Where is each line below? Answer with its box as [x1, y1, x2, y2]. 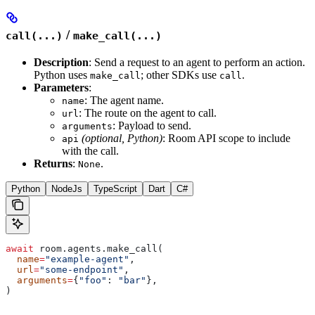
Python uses [34, 69, 90, 81]
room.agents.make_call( [34, 243, 163, 254]
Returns [34, 157, 72, 169]
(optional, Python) [82, 132, 162, 144]
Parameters [34, 82, 89, 94]
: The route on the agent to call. [79, 107, 217, 119]
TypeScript [94, 184, 137, 194]
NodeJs [51, 184, 82, 194]
